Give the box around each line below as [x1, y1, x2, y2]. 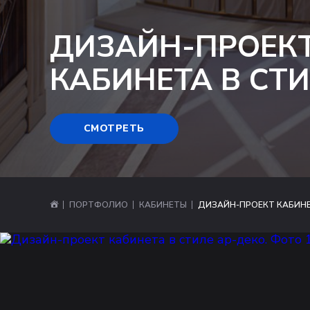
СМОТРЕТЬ [84, 122, 145, 135]
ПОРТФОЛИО [69, 199, 128, 210]
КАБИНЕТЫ [139, 199, 187, 210]
